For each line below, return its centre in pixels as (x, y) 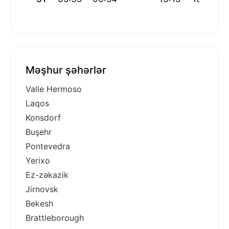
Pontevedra (48, 146)
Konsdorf (43, 118)
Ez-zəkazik (47, 175)
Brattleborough (55, 218)
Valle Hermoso (54, 89)
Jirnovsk (42, 189)
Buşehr (39, 132)
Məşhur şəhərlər (66, 70)
